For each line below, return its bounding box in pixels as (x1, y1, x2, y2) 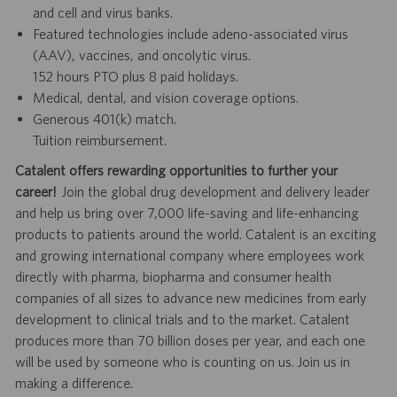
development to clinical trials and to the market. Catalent (14, 311, 350, 328)
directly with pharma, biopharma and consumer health (14, 269, 331, 285)
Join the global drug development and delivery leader (56, 183, 370, 200)
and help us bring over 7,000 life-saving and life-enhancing (14, 205, 359, 222)
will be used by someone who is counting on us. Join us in (14, 354, 350, 370)
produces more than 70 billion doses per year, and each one (14, 332, 365, 349)
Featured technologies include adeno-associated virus (32, 26, 348, 43)
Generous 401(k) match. (32, 111, 176, 128)
